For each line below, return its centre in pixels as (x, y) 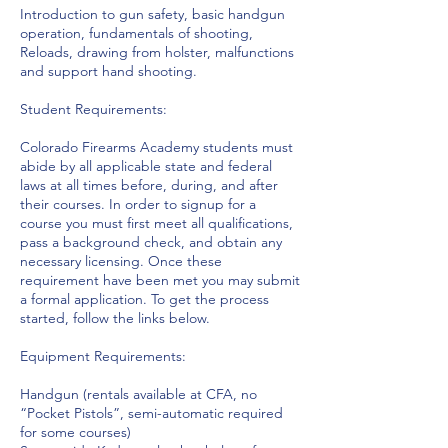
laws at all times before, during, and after (149, 185)
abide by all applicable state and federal (146, 166)
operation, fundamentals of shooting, (136, 33)
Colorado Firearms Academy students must (156, 147)
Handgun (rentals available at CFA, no (138, 394)
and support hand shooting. (108, 71)
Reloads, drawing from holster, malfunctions (157, 52)
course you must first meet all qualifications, (156, 223)
